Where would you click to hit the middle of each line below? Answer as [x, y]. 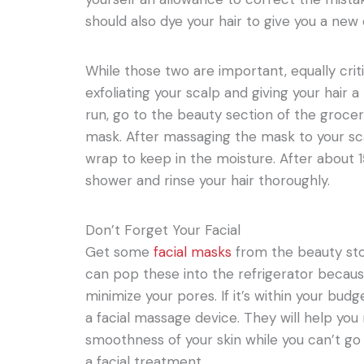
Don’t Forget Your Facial [163, 230]
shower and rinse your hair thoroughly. [208, 180]
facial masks [193, 251]
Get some [120, 251]
